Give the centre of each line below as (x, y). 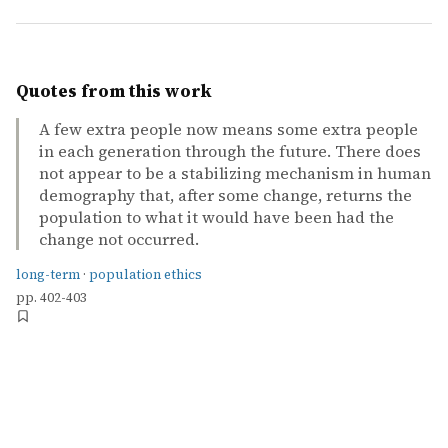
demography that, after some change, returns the (225, 195)
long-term (48, 274)
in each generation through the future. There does (230, 151)
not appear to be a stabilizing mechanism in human (235, 173)
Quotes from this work (114, 91)
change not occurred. (119, 239)
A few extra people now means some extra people (228, 129)
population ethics (145, 274)
